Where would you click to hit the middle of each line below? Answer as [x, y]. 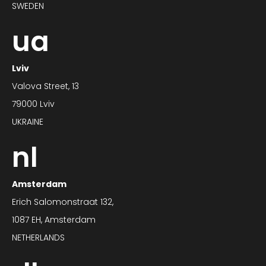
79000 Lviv [33, 104]
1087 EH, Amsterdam [54, 220]
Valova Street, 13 [45, 86]
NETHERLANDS [38, 238]
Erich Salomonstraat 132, [63, 202]
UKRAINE [28, 122]
